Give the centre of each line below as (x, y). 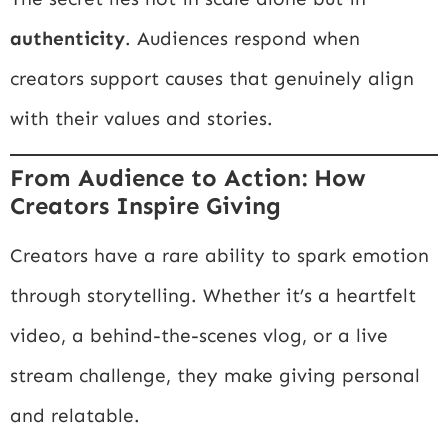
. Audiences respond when (242, 39)
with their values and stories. (141, 119)
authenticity (67, 39)
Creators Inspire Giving (145, 205)
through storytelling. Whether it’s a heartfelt (213, 295)
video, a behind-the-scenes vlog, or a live (199, 335)
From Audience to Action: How (188, 177)
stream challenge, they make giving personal (215, 375)
